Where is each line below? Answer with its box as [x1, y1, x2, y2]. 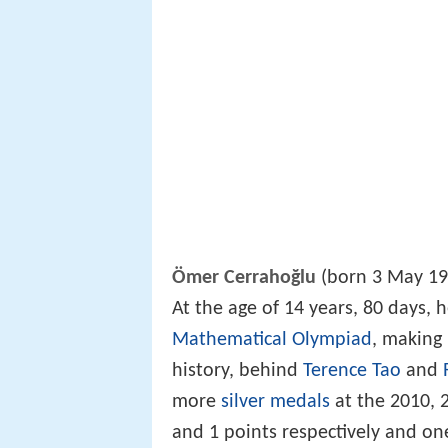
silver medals [221, 391, 330, 412]
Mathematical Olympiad [172, 329, 372, 350]
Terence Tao [303, 360, 401, 381]
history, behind [172, 360, 303, 381]
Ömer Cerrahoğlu [172, 267, 316, 288]
